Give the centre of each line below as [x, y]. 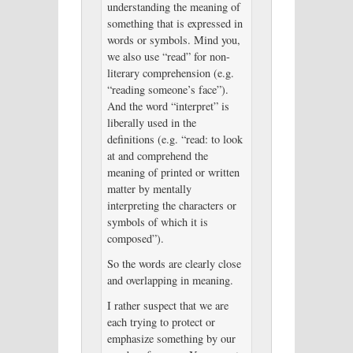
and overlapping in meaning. [170, 280]
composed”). [135, 239]
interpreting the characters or [171, 206]
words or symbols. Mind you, [173, 40]
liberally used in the [151, 123]
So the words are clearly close [174, 263]
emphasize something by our [171, 338]
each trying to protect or [161, 321]
